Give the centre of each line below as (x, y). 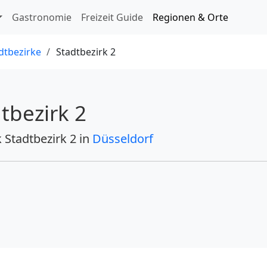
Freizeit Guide (112, 17)
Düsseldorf (123, 139)
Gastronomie (42, 17)
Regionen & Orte (191, 17)
